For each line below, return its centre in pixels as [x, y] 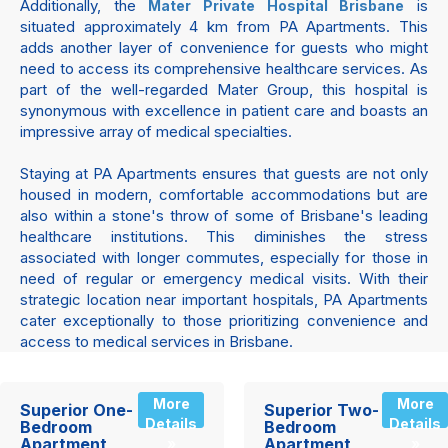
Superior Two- [321, 409]
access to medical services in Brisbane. [156, 341]
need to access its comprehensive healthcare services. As [224, 68]
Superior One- [76, 409]
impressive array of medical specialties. [156, 131]
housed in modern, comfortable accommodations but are [224, 194]
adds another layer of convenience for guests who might [224, 47]
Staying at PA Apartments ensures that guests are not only [224, 173]
